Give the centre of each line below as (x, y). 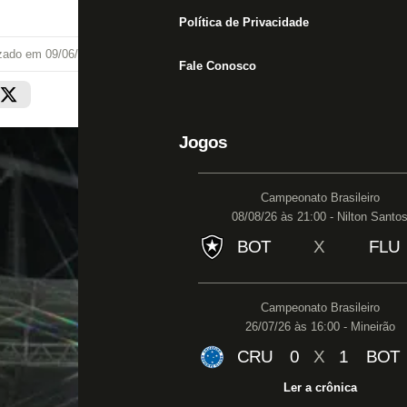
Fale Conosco (218, 66)
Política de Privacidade (244, 22)
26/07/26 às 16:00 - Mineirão (320, 327)
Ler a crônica (320, 387)
